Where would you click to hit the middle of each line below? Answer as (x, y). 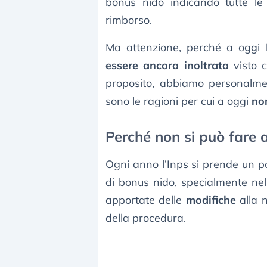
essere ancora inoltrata (167, 66)
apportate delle (146, 200)
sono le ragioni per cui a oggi (178, 101)
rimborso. (129, 20)
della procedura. (146, 218)
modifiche (211, 200)
